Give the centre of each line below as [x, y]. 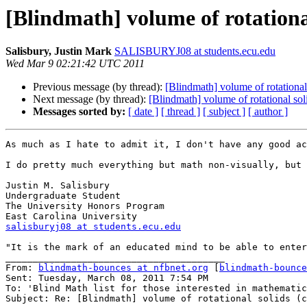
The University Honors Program [85, 206]
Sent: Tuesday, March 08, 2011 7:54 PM [107, 278]
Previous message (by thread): [99, 87]
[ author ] [268, 112]
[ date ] [143, 112]
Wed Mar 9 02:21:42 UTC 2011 [75, 64]
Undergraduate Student [63, 196]
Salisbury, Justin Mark [59, 51]
